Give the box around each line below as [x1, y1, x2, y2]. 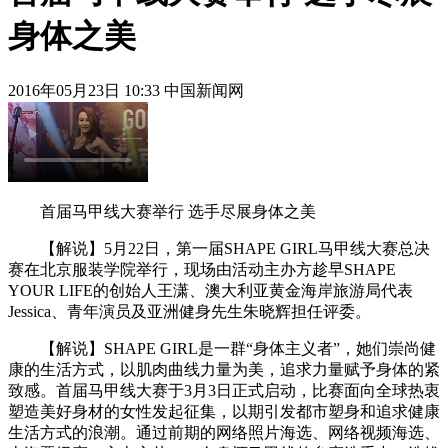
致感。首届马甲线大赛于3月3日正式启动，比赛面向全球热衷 [8, 381, 440, 399]
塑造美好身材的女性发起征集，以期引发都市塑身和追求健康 [8, 402, 440, 420]
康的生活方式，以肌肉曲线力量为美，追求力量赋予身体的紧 [8, 360, 440, 378]
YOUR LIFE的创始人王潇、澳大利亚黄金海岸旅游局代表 [8, 281, 413, 299]
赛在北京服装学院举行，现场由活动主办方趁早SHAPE [8, 260, 396, 278]
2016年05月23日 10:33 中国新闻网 [8, 81, 244, 99]
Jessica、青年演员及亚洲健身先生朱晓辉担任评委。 [8, 302, 371, 320]
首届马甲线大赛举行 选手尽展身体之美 [8, 202, 316, 220]
